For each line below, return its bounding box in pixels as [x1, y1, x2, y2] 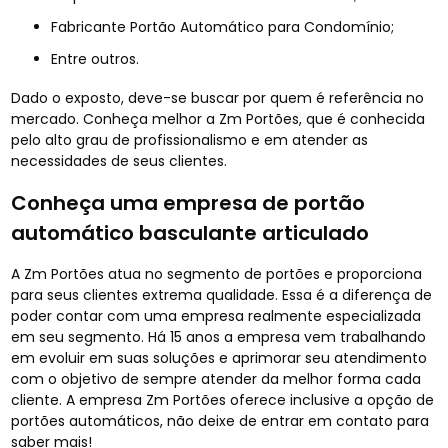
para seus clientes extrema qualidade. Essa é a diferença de [11, 284, 433, 305]
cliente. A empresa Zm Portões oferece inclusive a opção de [11, 389, 435, 410]
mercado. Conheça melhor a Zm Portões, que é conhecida [11, 108, 426, 129]
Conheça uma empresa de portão [11, 188, 366, 217]
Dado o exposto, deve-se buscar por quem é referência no [11, 87, 425, 108]
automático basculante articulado [11, 218, 370, 247]
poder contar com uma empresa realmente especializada [11, 305, 422, 326]
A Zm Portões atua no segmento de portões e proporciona [11, 263, 423, 284]
